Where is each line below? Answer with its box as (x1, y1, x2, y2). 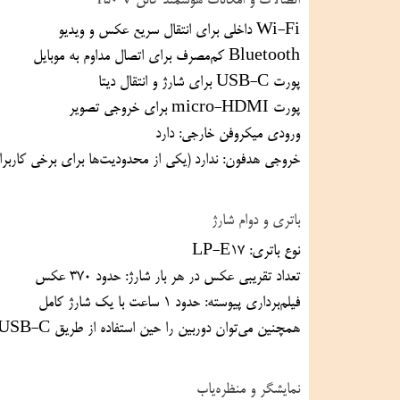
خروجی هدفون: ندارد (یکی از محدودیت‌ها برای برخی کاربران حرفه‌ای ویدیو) (99, 152, 300, 171)
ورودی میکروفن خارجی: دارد (155, 126, 300, 145)
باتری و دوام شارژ (212, 212, 300, 231)
